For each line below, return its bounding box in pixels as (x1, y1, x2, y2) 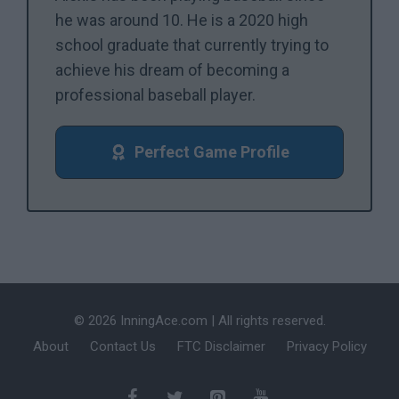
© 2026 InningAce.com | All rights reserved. (73, 312, 326, 329)
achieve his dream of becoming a (55, 60, 289, 79)
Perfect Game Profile (134, 142, 289, 161)
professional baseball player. (55, 85, 256, 104)
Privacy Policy (286, 338, 367, 354)
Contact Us (89, 338, 156, 354)
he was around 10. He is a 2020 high (55, 10, 308, 29)
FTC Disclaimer (176, 338, 265, 354)
